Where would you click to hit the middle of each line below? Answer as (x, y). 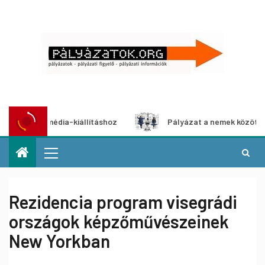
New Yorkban (59, 241)
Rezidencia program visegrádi (123, 202)
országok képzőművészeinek (119, 221)
